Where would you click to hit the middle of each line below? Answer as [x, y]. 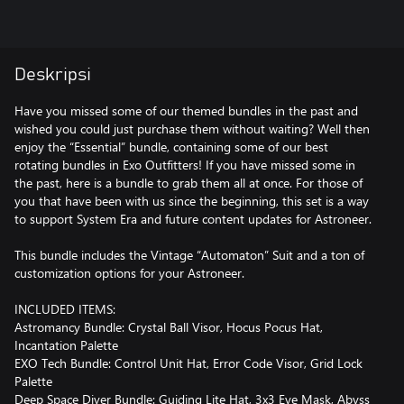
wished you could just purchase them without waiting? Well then [192, 128]
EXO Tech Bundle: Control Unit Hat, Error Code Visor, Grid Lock [188, 363]
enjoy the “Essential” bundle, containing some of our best [171, 146]
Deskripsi [53, 74]
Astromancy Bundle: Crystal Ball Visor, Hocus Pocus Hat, [169, 326]
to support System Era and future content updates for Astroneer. [193, 218]
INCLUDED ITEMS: [65, 308]
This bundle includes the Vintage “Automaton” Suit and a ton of [189, 254]
